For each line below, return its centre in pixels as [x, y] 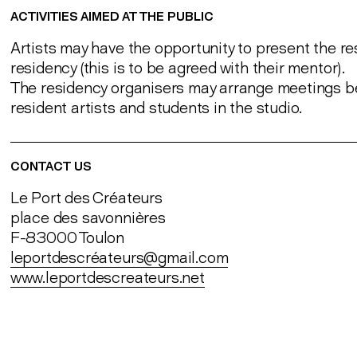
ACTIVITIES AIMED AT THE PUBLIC [113, 17]
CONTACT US [51, 167]
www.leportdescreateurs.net [107, 277]
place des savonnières [88, 218]
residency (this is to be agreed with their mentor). [179, 68]
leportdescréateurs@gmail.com [119, 257]
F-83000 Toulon [67, 237]
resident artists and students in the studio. [158, 108]
